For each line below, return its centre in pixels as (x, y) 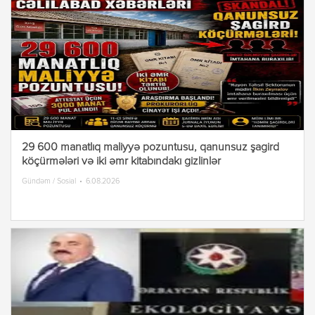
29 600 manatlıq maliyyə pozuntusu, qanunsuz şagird (150, 148)
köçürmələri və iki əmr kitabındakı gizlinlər (121, 162)
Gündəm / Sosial (49, 181)
